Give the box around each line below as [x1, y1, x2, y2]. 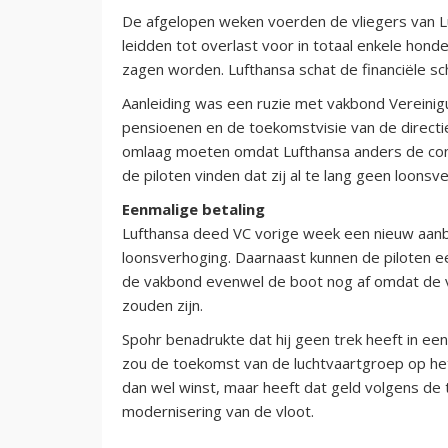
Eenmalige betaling [122, 198, 265, 219]
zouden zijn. [122, 294, 203, 315]
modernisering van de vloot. [122, 400, 314, 421]
